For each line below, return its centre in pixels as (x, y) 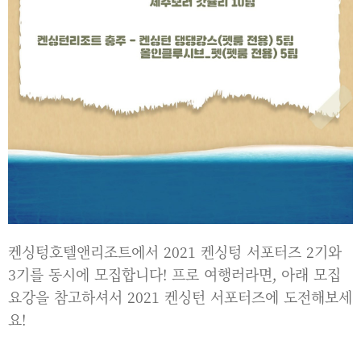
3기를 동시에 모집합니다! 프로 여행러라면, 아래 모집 (174, 274)
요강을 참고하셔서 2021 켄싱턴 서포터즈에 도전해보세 (180, 297)
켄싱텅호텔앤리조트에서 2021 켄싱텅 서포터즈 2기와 (175, 251)
